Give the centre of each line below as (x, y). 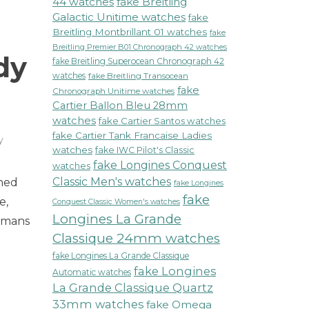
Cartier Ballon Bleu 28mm (120, 106)
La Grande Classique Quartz (133, 288)
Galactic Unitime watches (119, 17)
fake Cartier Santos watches (162, 121)
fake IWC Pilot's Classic (145, 150)
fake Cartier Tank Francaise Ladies (132, 135)
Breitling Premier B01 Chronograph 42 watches (140, 47)
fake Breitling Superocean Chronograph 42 (138, 61)
